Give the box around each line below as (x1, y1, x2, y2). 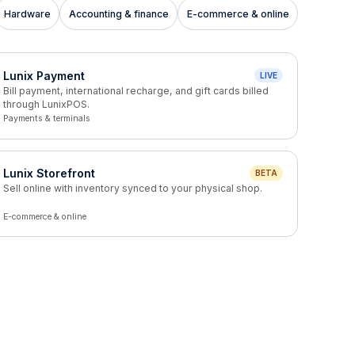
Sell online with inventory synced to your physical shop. (2, 182, 262, 194)
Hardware (3, 7, 51, 20)
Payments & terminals (2, 113, 90, 124)
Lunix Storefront (2, 166, 95, 180)
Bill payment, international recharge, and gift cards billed (2, 84, 269, 97)
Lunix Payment (2, 68, 85, 82)
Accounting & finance (68, 7, 169, 20)
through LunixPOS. (2, 97, 90, 110)
